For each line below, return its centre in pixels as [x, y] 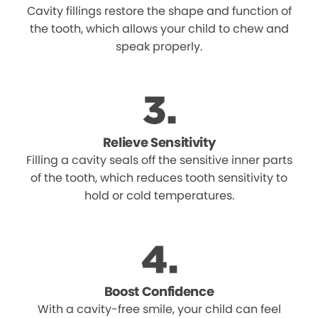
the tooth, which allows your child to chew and [159, 29]
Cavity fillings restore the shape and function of [159, 11]
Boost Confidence [159, 292]
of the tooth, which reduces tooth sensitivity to [159, 178]
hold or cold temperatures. [159, 196]
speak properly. [159, 47]
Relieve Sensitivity [159, 143]
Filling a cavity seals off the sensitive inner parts [159, 160]
